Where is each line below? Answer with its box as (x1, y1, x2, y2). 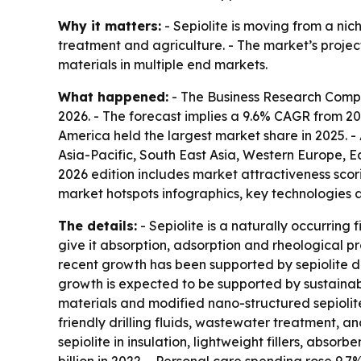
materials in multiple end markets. (58, 56, 268, 73)
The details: (58, 217, 137, 234)
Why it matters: (58, 17, 161, 34)
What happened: (58, 88, 168, 105)
